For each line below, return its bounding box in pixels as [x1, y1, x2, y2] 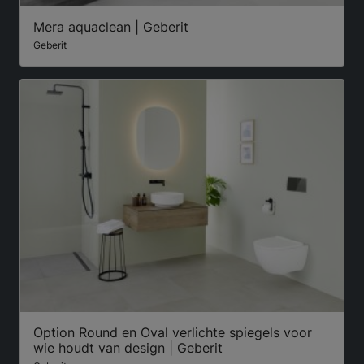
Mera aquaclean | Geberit [33, 18, 188, 35]
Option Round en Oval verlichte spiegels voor [33, 324, 312, 341]
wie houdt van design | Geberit [33, 340, 223, 357]
